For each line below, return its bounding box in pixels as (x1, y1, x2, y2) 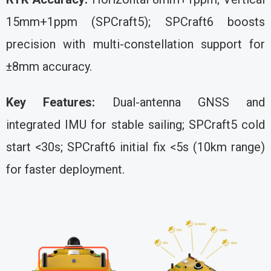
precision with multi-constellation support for (6, 37, 265, 52)
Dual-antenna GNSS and (95, 95, 265, 110)
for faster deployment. (6, 162, 125, 177)
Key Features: (6, 95, 96, 110)
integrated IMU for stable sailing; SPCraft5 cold (6, 117, 265, 132)
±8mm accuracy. (6, 59, 92, 74)
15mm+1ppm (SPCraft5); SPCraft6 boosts (6, 15, 265, 30)
